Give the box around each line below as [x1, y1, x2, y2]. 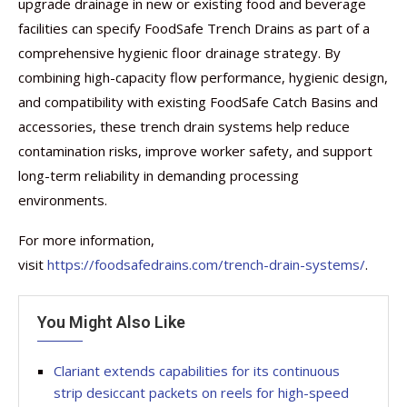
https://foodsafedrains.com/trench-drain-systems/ [47, 255, 365, 273]
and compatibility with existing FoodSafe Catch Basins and [18, 93, 378, 111]
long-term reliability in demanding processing [18, 166, 299, 184]
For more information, [18, 231, 154, 249]
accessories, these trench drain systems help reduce [18, 117, 350, 135]
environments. [18, 191, 107, 209]
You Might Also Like [37, 313, 185, 332]
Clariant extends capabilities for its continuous [54, 362, 340, 380]
